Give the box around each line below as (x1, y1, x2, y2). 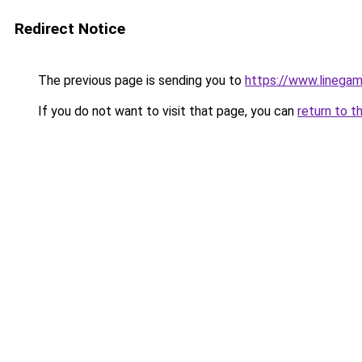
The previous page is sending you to (35, 73, 245, 88)
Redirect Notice (15, 19, 125, 38)
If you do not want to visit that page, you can (35, 103, 297, 119)
